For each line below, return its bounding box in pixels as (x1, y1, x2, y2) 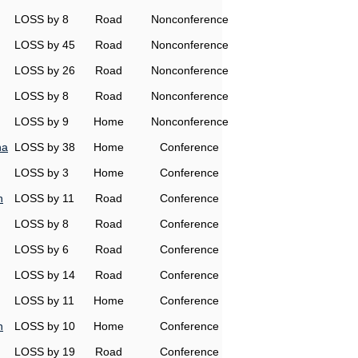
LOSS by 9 (14, 115, 69, 128)
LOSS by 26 (14, 64, 75, 77)
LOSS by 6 (14, 243, 69, 256)
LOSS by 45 (14, 38, 75, 51)
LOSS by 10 (14, 320, 75, 332)
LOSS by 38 (14, 141, 75, 153)
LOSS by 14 (14, 268, 75, 281)
